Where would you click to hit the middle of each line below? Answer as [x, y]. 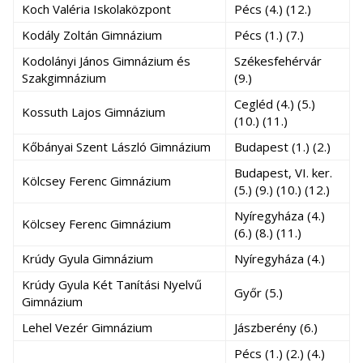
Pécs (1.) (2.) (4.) [280, 353]
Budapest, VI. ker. [283, 173]
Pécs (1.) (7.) [269, 35]
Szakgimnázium [64, 78]
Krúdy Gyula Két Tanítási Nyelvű [112, 284]
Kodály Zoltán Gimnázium [92, 35]
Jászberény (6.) [276, 327]
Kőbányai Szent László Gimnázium [116, 147]
